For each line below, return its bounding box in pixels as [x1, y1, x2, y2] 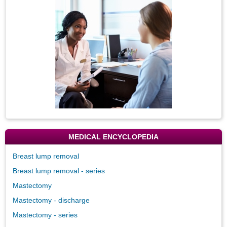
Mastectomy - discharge [13, 196, 90, 204]
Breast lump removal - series [13, 166, 105, 175]
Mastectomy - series [13, 210, 78, 219]
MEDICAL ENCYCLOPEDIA [68, 132, 159, 141]
